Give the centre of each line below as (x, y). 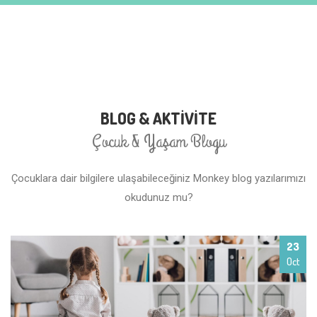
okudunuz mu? (158, 198)
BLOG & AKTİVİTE (158, 119)
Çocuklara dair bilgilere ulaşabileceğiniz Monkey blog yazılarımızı (158, 179)
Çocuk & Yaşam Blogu (158, 142)
